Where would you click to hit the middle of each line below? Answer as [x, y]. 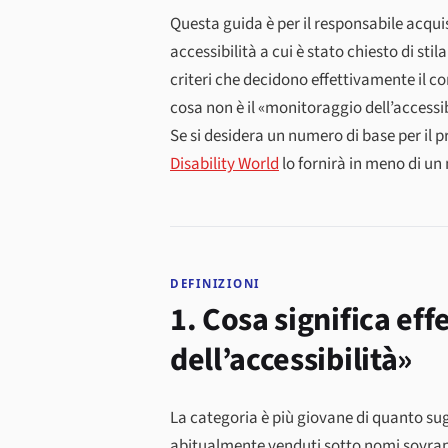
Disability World [224, 163]
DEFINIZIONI [215, 283]
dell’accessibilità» [291, 359]
